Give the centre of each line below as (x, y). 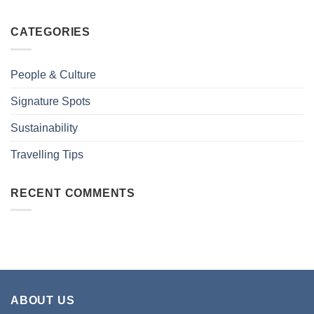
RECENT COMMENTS (73, 193)
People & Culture (53, 74)
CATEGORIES (50, 32)
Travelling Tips (47, 154)
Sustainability (44, 128)
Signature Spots (50, 101)
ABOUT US (43, 301)
